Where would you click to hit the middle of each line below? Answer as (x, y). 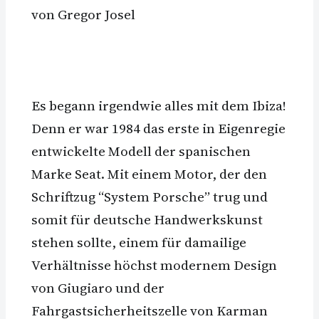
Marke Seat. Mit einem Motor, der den (149, 173)
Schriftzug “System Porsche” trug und (150, 196)
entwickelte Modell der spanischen (141, 151)
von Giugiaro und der (98, 287)
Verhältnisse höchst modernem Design (154, 265)
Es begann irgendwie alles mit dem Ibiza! (159, 105)
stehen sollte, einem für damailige (139, 242)
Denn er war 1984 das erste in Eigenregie (158, 128)
